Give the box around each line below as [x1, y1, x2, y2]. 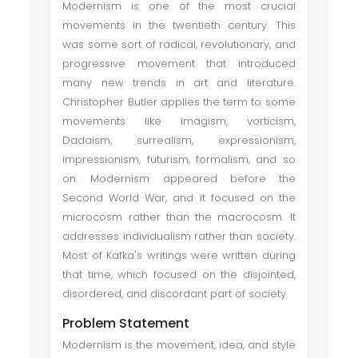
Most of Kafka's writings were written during [62, 248, 296, 263]
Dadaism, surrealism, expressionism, [62, 133, 296, 148]
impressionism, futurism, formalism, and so [62, 152, 296, 167]
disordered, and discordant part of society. [62, 286, 288, 301]
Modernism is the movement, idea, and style [62, 337, 296, 352]
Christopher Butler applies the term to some [62, 94, 296, 109]
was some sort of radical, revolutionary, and [62, 37, 296, 52]
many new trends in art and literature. [62, 75, 296, 90]
